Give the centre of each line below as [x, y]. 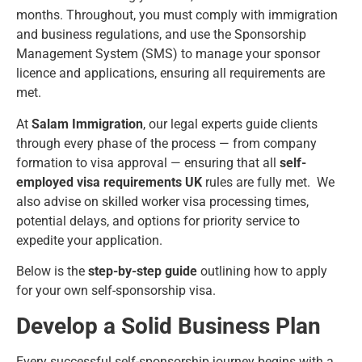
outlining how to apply [262, 271]
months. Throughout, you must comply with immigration [177, 15]
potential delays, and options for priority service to [158, 221]
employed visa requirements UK [109, 182]
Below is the [52, 271]
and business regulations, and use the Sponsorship [161, 35]
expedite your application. [89, 240]
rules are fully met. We [268, 182]
